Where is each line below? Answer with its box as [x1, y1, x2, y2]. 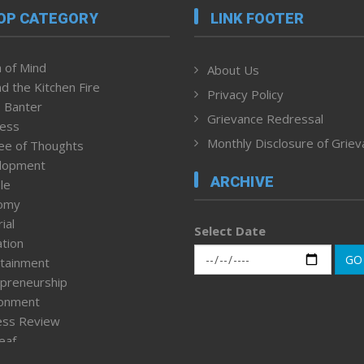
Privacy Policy [207, 85, 284, 102]
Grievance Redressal [207, 110, 323, 127]
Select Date [194, 223, 266, 240]
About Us [207, 61, 259, 78]
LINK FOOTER [210, 9, 305, 27]
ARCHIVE [210, 173, 274, 191]
